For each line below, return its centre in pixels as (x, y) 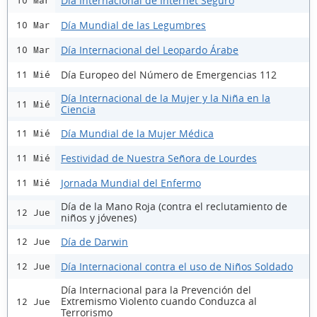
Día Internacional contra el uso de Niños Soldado (177, 266)
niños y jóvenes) (99, 218)
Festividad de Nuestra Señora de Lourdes (159, 158)
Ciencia (78, 109)
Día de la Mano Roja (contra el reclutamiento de (174, 206)
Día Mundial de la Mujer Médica (137, 133)
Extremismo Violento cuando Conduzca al (159, 301)
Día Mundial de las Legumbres (133, 25)
